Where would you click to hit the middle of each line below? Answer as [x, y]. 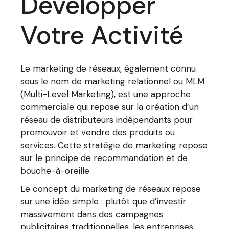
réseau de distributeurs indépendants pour [107, 120]
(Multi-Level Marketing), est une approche [106, 94]
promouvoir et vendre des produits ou [98, 132]
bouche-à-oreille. [56, 171]
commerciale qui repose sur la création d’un [110, 107]
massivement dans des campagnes [92, 214]
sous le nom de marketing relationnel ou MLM [113, 81]
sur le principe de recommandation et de [104, 158]
